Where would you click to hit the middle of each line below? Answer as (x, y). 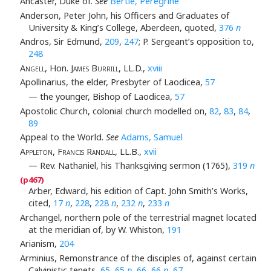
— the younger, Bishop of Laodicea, (102, 96)
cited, (41, 203)
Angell (32, 68)
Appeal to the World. (63, 137)
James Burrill (94, 68)
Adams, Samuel (152, 137)
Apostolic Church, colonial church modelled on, (114, 111)
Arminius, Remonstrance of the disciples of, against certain (138, 258)
